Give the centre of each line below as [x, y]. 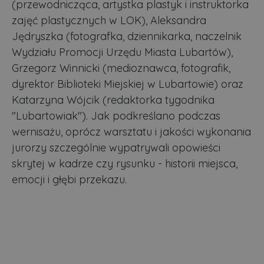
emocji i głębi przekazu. [69, 180]
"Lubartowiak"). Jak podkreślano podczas [116, 116]
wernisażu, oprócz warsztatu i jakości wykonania [131, 132]
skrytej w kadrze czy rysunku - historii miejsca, [125, 164]
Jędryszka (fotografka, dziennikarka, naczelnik [127, 37]
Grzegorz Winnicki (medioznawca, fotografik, [121, 68]
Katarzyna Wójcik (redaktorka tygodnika [113, 100]
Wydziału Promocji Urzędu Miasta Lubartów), [122, 52]
